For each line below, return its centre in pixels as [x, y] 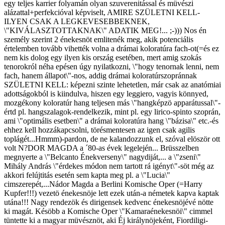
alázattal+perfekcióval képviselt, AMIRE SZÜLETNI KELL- [102, 12]
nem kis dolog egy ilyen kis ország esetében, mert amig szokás [103, 58]
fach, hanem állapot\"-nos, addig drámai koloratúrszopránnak [100, 76]
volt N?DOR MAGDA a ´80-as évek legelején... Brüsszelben [101, 148]
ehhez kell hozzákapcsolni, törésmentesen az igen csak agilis [99, 130]
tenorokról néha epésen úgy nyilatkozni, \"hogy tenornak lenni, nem [111, 67]
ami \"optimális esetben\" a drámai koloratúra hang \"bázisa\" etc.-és [111, 121]
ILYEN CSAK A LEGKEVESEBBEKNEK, [77, 21]
